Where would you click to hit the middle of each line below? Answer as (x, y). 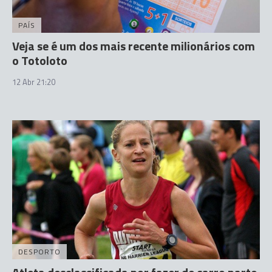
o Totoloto (40, 60)
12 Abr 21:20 (34, 82)
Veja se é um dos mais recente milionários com (134, 46)
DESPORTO (39, 252)
